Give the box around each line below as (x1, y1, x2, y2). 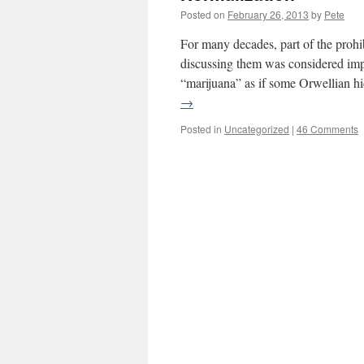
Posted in (180, 122, 222, 136)
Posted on (180, 7, 225, 21)
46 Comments (297, 122, 358, 136)
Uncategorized (224, 122, 289, 136)
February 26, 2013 (227, 7, 309, 21)
